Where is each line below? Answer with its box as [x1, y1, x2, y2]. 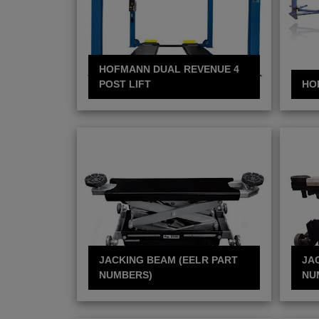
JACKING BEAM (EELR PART [99, 253, 238, 266]
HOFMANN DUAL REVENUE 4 [99, 63, 239, 75]
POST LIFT [99, 78, 151, 90]
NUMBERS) [99, 268, 152, 281]
